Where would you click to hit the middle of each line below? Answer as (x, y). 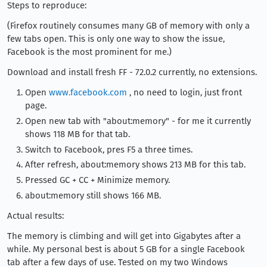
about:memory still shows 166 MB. (93, 195)
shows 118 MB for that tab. (77, 134)
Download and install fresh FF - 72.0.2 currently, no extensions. (132, 72)
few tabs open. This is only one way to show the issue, (116, 39)
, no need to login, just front (184, 92)
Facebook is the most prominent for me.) (89, 52)
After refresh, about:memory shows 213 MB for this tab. (135, 165)
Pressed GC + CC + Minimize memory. (97, 180)
